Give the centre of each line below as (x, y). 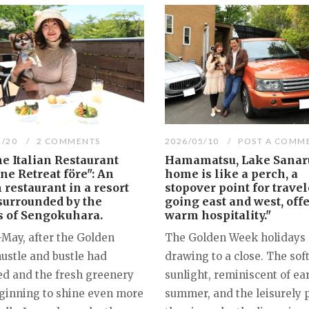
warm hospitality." (218, 216)
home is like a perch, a (231, 174)
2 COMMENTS (68, 141)
